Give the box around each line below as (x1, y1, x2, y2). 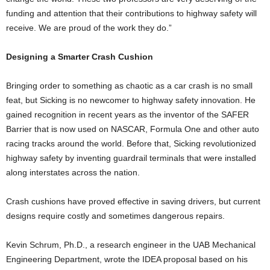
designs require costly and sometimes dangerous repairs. (6, 210, 225, 221)
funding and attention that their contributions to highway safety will (6, 8, 257, 18)
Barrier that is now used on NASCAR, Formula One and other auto (6, 124, 259, 134)
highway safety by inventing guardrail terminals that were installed (6, 152, 256, 163)
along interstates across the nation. (6, 167, 140, 177)
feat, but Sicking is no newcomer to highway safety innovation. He (6, 95, 256, 105)
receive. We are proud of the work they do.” (6, 22, 172, 33)
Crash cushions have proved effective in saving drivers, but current (6, 196, 260, 206)
